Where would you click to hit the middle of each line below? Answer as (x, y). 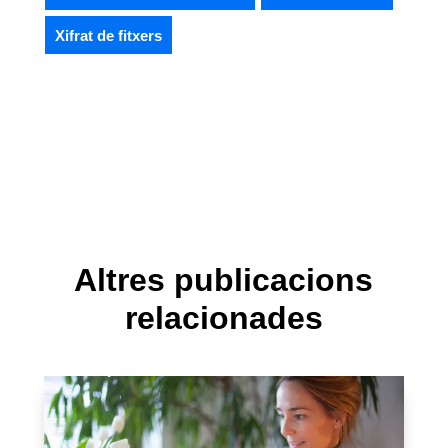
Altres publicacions (224, 280)
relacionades (223, 318)
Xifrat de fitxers (108, 36)
